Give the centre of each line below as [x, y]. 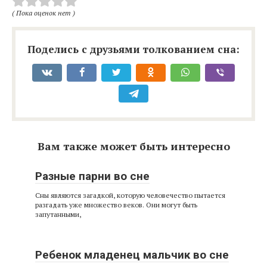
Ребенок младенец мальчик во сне [132, 254]
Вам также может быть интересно [133, 146]
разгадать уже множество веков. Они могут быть [116, 204]
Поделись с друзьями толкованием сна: [133, 49]
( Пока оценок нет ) [44, 13]
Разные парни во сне [92, 176]
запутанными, [58, 214]
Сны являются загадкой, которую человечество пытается [130, 195]
